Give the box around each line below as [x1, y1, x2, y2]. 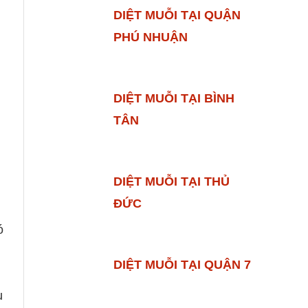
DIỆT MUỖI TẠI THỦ [113, 175, 230, 189]
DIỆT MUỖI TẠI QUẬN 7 [113, 258, 251, 272]
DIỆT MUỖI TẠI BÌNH [113, 91, 234, 106]
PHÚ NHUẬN [113, 30, 188, 45]
